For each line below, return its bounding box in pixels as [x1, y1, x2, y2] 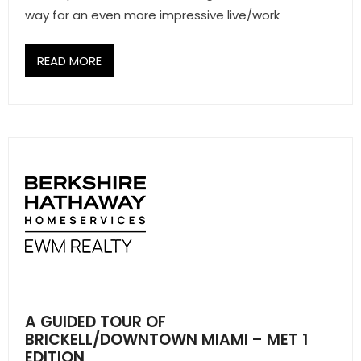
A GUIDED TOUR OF [25, 311, 166, 333]
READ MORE [37, 52, 102, 69]
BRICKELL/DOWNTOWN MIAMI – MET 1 [25, 329, 308, 351]
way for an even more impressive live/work [25, 6, 280, 23]
